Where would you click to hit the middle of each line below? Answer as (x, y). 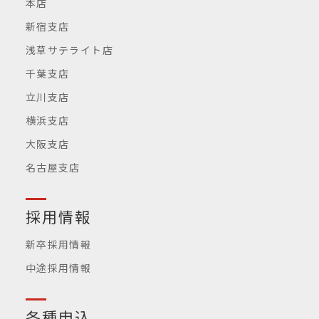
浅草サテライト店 (69, 49)
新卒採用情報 (58, 244)
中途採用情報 (58, 267)
